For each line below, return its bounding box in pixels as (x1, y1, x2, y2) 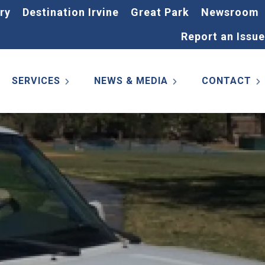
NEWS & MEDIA (94, 75, 168, 86)
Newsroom (201, 6, 259, 18)
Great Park (131, 6, 189, 18)
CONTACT (202, 75, 251, 86)
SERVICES (12, 75, 60, 86)
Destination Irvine (22, 6, 119, 18)
